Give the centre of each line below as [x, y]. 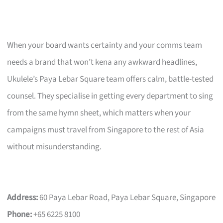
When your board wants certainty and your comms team [105, 45]
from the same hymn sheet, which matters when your [99, 113]
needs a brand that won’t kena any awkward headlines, [102, 62]
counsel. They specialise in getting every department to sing [110, 96]
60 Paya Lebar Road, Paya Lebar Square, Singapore [127, 197]
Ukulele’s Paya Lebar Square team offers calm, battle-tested [111, 79]
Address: [23, 197]
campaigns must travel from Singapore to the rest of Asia [106, 130]
